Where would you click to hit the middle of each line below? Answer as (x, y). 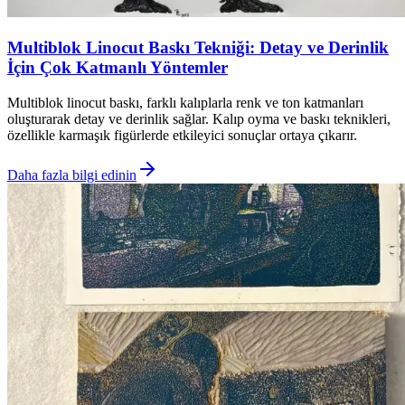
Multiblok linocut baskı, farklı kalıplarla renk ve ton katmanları (185, 102)
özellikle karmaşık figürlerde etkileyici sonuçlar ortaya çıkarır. (182, 135)
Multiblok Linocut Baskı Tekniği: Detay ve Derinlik (198, 47)
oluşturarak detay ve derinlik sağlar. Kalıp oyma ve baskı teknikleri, (199, 118)
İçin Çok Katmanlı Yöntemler (118, 67)
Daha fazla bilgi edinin (72, 174)
